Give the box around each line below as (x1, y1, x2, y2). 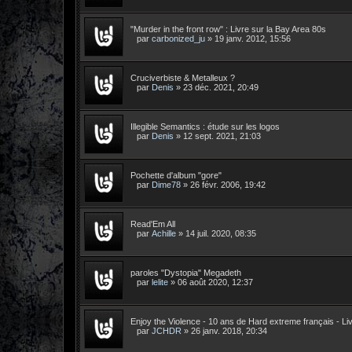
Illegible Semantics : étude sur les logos (130, 121, 280, 131)
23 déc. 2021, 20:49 (183, 82, 258, 92)
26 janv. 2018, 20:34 (191, 325, 267, 335)
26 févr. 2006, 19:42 (190, 179, 266, 189)
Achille (152, 228, 176, 238)
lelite (152, 277, 168, 287)
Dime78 (152, 179, 181, 189)
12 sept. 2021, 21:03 (183, 130, 261, 141)
